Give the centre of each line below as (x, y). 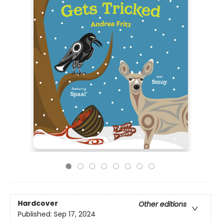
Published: (36, 214)
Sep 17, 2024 (75, 214)
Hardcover (38, 203)
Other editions (163, 204)
